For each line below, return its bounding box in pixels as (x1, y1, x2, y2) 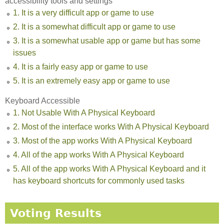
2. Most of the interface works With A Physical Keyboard (13, 122, 209, 131)
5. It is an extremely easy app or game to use (13, 76, 170, 85)
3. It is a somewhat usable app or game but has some (13, 36, 200, 45)
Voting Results (10, 206, 101, 219)
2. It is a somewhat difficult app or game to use (13, 22, 175, 31)
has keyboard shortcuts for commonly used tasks (13, 176, 184, 185)
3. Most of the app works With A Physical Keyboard (13, 136, 192, 145)
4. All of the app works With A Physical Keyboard (13, 150, 184, 159)
